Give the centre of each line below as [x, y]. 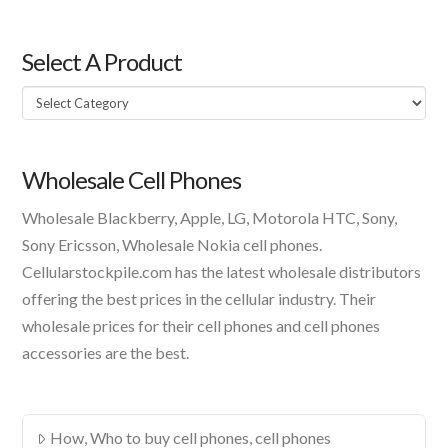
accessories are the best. [106, 353]
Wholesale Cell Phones [132, 180]
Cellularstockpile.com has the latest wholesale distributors [222, 272]
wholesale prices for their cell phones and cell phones [201, 326]
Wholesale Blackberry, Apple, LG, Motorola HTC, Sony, [210, 218]
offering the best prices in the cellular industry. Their [199, 299]
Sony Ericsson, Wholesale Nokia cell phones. [172, 245]
